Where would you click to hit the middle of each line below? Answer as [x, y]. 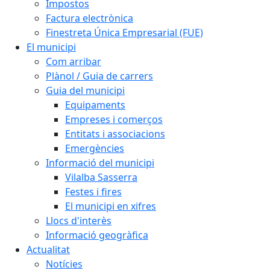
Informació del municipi [100, 162]
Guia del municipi [85, 90]
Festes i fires [93, 191]
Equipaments [95, 105]
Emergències [95, 148]
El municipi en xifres [111, 206]
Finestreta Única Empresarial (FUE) [124, 32]
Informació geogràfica [97, 235]
